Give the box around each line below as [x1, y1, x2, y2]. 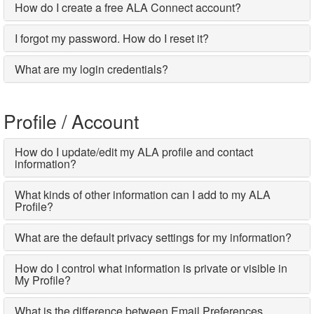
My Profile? [15, 272, 71, 289]
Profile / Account [4, 107, 139, 135]
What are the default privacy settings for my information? [15, 229, 292, 246]
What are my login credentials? [15, 61, 168, 78]
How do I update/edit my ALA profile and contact [15, 144, 253, 161]
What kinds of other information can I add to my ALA [15, 186, 271, 203]
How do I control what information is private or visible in [15, 260, 287, 277]
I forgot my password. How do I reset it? [15, 30, 209, 47]
